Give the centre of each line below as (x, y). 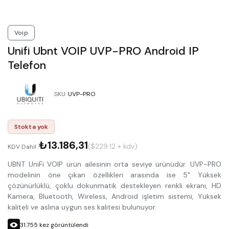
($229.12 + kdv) (113, 146)
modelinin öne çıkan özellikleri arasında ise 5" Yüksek (114, 175)
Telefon (27, 65)
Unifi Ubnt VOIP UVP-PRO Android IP (103, 51)
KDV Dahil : (23, 146)
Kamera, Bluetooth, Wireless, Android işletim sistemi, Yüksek (114, 196)
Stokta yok (31, 127)
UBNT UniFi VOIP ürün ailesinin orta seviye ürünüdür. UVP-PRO (114, 164)
